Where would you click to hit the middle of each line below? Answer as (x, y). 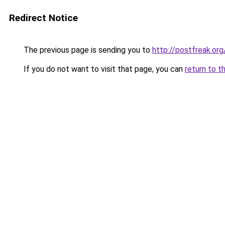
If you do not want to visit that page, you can (103, 69)
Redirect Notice (43, 18)
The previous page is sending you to (87, 50)
